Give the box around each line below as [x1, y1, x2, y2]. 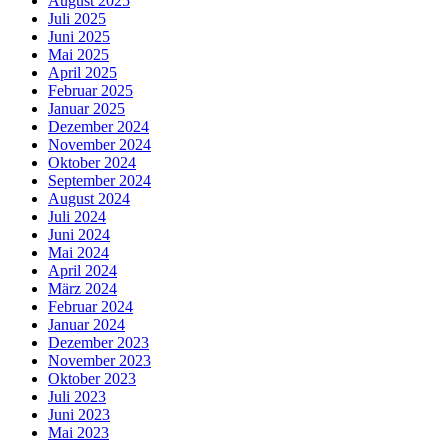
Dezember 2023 [48, 334, 149, 352]
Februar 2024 [48, 298, 133, 316]
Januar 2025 [48, 100, 125, 118]
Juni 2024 [48, 226, 110, 244]
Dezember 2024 [48, 118, 149, 136]
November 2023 [48, 352, 151, 370]
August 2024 [48, 190, 130, 208]
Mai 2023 [48, 424, 109, 442]
